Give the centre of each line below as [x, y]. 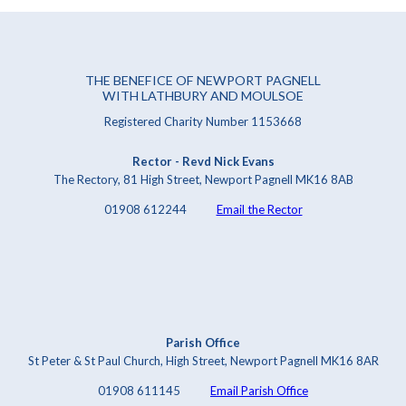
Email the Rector [259, 209]
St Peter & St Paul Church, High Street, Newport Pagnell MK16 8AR [203, 360]
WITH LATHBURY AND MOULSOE [203, 95]
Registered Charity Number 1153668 [203, 122]
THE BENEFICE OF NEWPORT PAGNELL [203, 80]
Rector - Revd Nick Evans [203, 161]
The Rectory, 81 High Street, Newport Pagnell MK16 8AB [203, 179]
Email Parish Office [259, 390]
